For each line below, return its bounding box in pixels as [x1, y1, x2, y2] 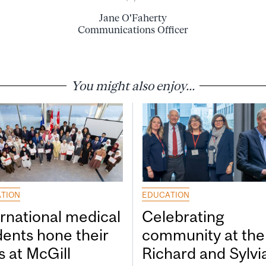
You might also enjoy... [71, 78, 195, 93]
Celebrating [142, 207, 224, 226]
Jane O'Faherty [99, 11, 167, 24]
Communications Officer [78, 23, 188, 36]
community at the [142, 226, 265, 245]
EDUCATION [142, 190, 189, 200]
